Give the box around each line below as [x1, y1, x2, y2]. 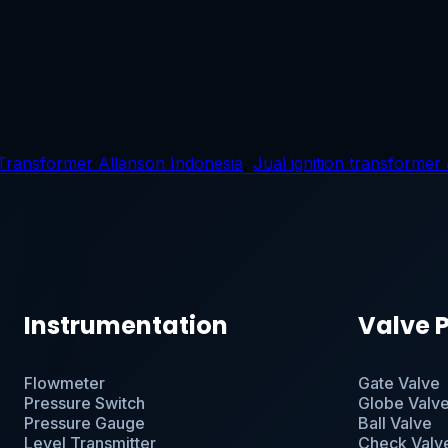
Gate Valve [358, 372, 441, 393]
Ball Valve [358, 412, 433, 433]
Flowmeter [23, 372, 105, 393]
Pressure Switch [23, 392, 145, 413]
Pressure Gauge [23, 412, 145, 433]
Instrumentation [23, 308, 228, 342]
